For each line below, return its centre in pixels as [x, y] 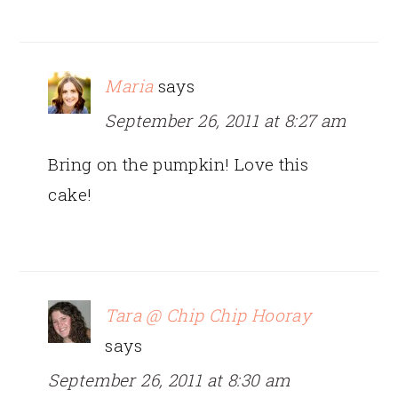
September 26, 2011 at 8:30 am [169, 379]
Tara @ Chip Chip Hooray [208, 314]
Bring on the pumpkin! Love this [179, 163]
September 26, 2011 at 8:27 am [226, 120]
